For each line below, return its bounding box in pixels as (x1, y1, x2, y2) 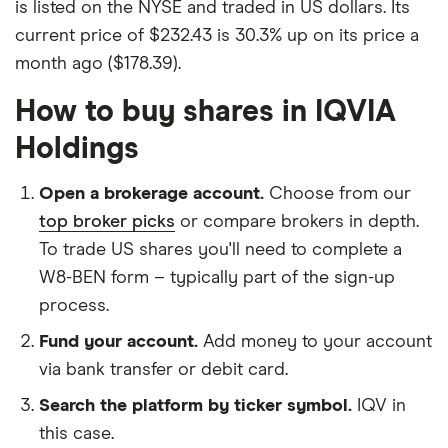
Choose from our (269, 185, 411, 203)
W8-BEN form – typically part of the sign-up (39, 269, 395, 287)
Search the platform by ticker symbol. (39, 397, 352, 415)
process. (39, 297, 109, 315)
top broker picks (39, 213, 175, 231)
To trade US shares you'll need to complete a (39, 241, 402, 259)
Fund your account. (39, 333, 198, 351)
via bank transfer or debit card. (39, 361, 288, 379)
